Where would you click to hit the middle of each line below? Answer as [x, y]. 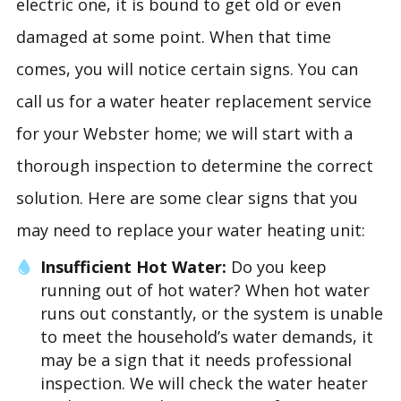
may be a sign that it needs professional [196, 359]
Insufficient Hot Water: [134, 266]
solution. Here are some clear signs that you [187, 197]
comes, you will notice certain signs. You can [187, 68]
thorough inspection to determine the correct [194, 165]
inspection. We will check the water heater [205, 383]
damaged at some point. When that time [173, 36]
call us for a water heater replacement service [193, 101]
